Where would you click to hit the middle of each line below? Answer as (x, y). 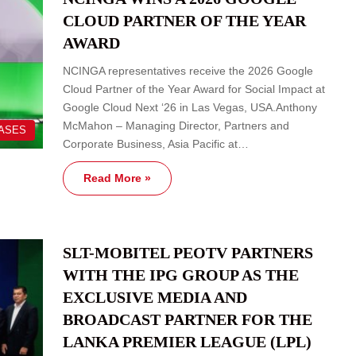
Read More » (117, 178)
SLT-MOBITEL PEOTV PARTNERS (188, 253)
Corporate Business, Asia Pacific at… (156, 144)
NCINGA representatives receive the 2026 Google (188, 71)
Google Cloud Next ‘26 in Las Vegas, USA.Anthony (190, 108)
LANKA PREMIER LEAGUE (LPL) (187, 342)
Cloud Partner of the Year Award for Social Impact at (194, 89)
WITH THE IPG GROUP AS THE (181, 275)
